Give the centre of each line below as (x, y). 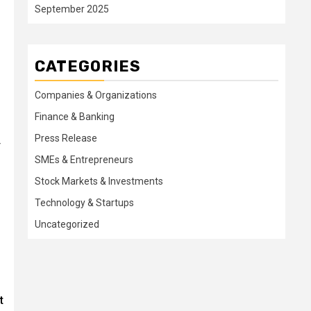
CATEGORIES (88, 67)
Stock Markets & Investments (99, 182)
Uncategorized (67, 225)
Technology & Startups (84, 203)
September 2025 (72, 9)
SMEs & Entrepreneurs (84, 160)
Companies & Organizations (96, 95)
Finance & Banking (75, 117)
